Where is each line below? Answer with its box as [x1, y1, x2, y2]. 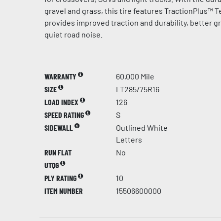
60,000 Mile [116, 72, 154, 81]
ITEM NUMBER [44, 186, 83, 195]
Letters [116, 135, 142, 144]
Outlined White [116, 123, 168, 132]
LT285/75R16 [116, 84, 159, 94]
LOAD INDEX [44, 97, 80, 107]
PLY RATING [44, 173, 78, 183]
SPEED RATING [44, 110, 85, 119]
